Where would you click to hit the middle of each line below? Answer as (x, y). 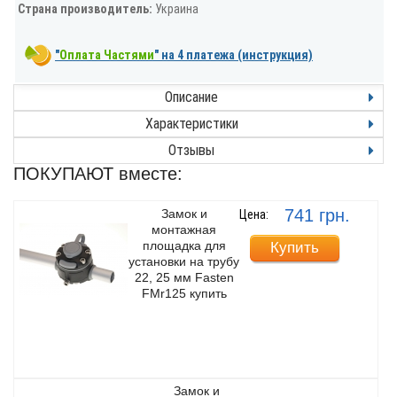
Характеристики (191, 124)
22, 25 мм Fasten (184, 277)
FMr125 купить (184, 293)
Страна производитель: (86, 9)
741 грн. (318, 215)
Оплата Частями (107, 55)
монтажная (184, 229)
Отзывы (191, 151)
